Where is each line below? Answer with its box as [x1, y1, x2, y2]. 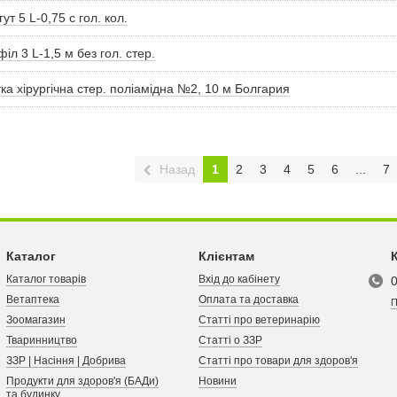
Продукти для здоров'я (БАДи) [5, 375, 159, 387]
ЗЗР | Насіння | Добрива [5, 354, 126, 367]
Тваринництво [5, 334, 77, 346]
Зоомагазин [5, 314, 66, 326]
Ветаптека [5, 293, 59, 306]
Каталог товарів [5, 273, 86, 285]
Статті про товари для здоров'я [198, 354, 358, 367]
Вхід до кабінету [198, 273, 280, 285]
